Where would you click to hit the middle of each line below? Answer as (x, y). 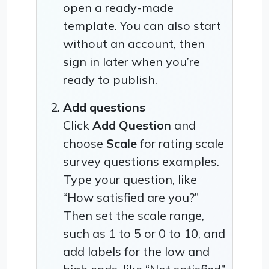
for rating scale (180, 143)
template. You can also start (142, 25)
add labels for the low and (136, 251)
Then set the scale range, (134, 215)
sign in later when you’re (131, 61)
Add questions (104, 107)
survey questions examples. (141, 161)
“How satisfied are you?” (131, 197)
